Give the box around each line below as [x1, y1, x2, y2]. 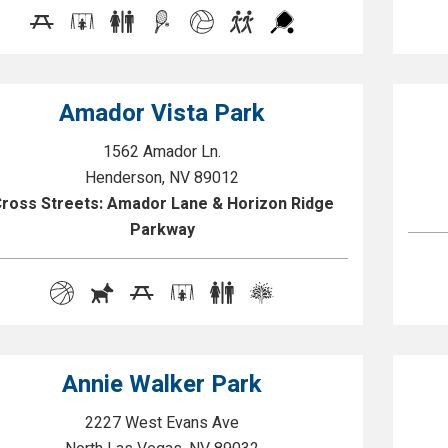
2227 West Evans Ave [85, 411, 240, 435]
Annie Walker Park [62, 367, 263, 402]
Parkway [129, 218, 195, 242]
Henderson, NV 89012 [85, 166, 240, 190]
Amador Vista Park [59, 96, 266, 131]
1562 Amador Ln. [103, 140, 222, 164]
